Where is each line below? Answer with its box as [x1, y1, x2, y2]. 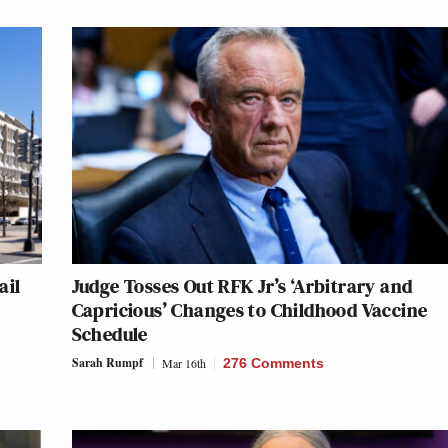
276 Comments [222, 355, 324, 372]
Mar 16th [161, 355, 206, 372]
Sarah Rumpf [71, 354, 143, 372]
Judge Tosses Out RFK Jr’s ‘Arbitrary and [71, 272, 413, 301]
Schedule [71, 320, 148, 349]
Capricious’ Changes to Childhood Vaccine [71, 296, 428, 325]
